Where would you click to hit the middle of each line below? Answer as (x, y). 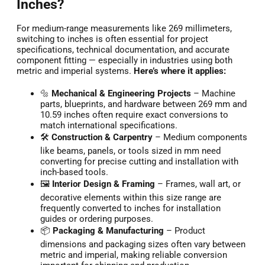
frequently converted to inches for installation (130, 209)
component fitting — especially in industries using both (125, 61)
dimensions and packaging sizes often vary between (143, 245)
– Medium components (200, 138)
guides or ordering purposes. (97, 219)
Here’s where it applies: (180, 71)
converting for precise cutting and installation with (139, 162)
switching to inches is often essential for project (112, 39)
